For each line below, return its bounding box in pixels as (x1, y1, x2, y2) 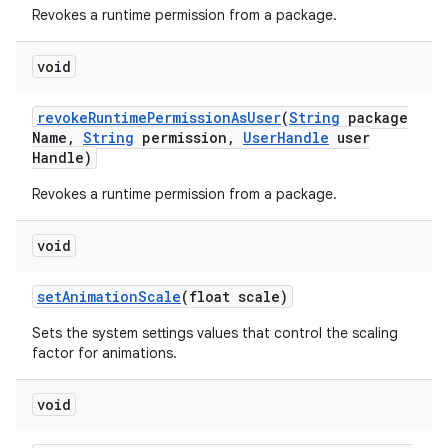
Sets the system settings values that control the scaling (32, 324, 398, 342)
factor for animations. (32, 344, 177, 362)
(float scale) (181, 287, 288, 306)
